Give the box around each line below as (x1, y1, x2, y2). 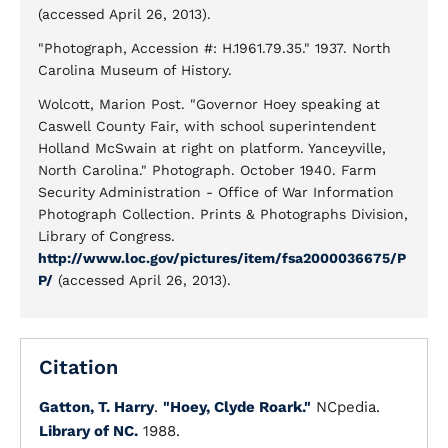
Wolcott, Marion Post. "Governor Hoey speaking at (38, 96, 380, 112)
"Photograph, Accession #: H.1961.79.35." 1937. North (38, 40, 391, 56)
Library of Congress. (38, 228, 175, 244)
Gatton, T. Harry (39, 398, 154, 416)
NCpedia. (311, 398, 380, 416)
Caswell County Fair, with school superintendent (38, 118, 376, 134)
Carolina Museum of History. (38, 62, 232, 78)
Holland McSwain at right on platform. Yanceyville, (38, 140, 386, 156)
